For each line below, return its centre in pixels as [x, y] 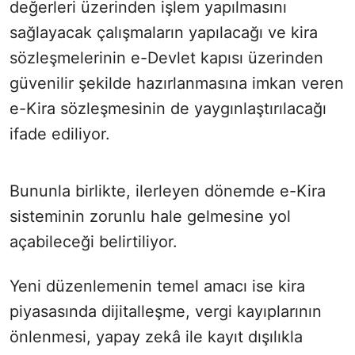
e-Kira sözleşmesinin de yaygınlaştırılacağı [168, 108]
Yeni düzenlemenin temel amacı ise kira [157, 286]
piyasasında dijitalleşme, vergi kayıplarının [166, 311]
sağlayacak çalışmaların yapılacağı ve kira [164, 32]
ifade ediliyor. [60, 134]
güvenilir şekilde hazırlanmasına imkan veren [177, 83]
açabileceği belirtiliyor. [94, 241]
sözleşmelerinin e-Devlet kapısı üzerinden [166, 57]
